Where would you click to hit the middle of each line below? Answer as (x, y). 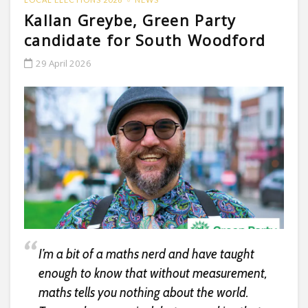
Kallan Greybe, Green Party (130, 20)
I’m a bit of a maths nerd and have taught (146, 254)
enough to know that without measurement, (153, 274)
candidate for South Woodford (145, 40)
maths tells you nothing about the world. (143, 293)
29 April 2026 (64, 63)
